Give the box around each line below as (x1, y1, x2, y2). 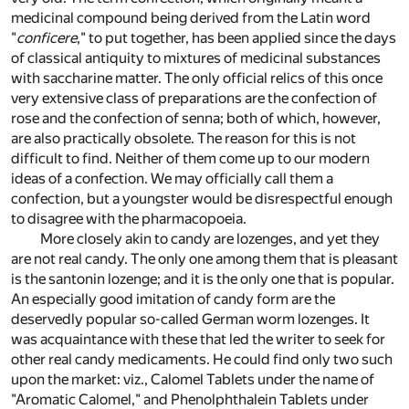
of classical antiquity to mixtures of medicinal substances (11, 49, 381, 68)
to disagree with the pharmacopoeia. (11, 210, 246, 228)
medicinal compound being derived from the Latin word (11, 9, 371, 27)
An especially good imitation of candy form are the (11, 290, 335, 309)
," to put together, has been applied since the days (77, 29, 396, 47)
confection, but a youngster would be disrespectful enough (11, 190, 393, 208)
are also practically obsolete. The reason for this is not (11, 130, 356, 148)
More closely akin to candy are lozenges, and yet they (40, 230, 380, 248)
